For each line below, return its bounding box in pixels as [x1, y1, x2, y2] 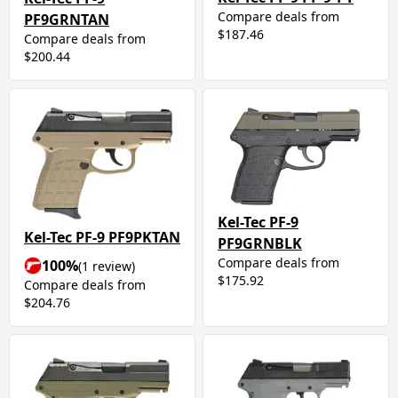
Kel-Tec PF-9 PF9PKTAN [24, 227, 180, 248]
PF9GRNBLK [218, 233, 302, 253]
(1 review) [78, 258, 135, 275]
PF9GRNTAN [24, 10, 109, 29]
